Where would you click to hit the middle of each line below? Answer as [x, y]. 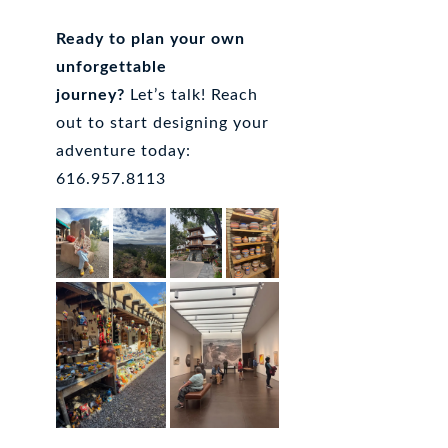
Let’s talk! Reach [192, 94]
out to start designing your [163, 122]
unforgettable [112, 66]
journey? [91, 94]
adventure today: [124, 150]
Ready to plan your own [151, 38]
